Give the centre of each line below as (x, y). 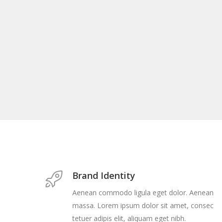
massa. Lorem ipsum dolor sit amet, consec (143, 205)
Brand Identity (104, 175)
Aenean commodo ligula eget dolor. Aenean (143, 193)
